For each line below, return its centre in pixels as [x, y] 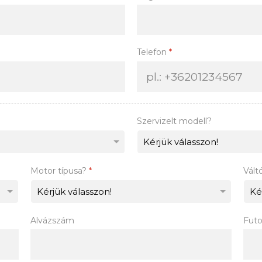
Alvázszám [53, 221]
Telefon [153, 52]
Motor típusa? [60, 170]
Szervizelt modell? [174, 121]
